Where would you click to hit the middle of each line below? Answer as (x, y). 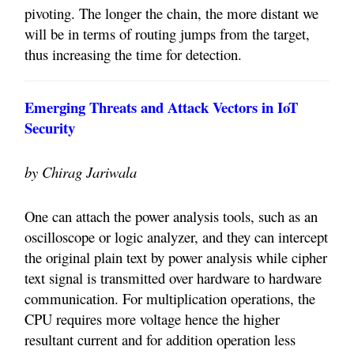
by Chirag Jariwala (81, 172)
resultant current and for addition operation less (160, 340)
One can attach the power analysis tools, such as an (171, 217)
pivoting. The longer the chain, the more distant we (171, 13)
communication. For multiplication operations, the (170, 299)
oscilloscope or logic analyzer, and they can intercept (176, 237)
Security (50, 128)
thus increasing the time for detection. (133, 55)
